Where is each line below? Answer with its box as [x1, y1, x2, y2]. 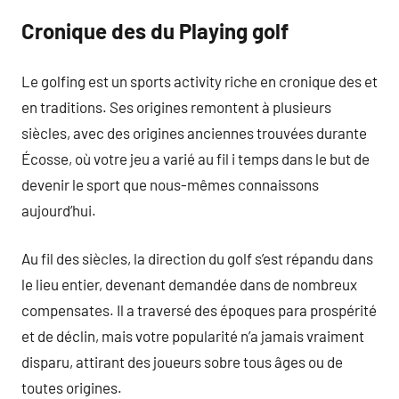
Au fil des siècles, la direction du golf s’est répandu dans [21, 249, 373, 267]
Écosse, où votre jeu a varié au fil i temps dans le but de [21, 149, 370, 167]
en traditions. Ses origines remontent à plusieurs [21, 97, 331, 116]
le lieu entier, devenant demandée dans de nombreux [21, 275, 357, 293]
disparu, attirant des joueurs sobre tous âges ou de [21, 353, 343, 370]
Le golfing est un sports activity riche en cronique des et [21, 71, 378, 90]
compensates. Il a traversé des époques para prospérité [21, 301, 377, 319]
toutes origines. [21, 379, 122, 396]
